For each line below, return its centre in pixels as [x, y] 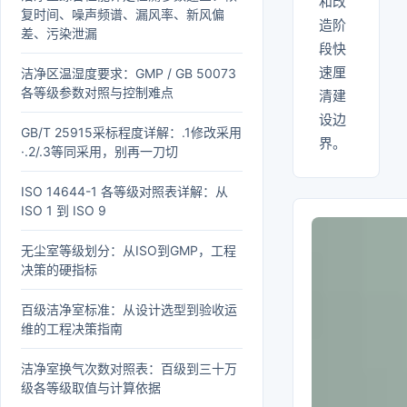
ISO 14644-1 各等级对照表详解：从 [124, 191]
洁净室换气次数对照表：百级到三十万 [129, 368]
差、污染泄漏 [59, 33]
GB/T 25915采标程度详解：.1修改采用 [131, 132]
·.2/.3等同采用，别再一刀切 [99, 151]
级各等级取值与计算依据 [91, 387]
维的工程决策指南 [72, 328]
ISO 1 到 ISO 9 [64, 210]
